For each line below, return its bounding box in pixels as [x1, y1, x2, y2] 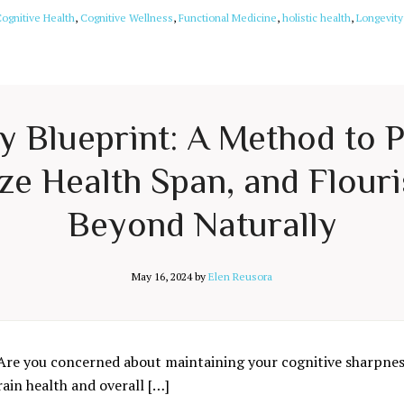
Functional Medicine [179, 11, 277, 24]
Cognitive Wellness [80, 11, 173, 24]
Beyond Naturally [67, 204, 337, 244]
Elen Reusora [208, 270, 272, 283]
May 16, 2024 [132, 270, 192, 283]
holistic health [282, 11, 351, 24]
